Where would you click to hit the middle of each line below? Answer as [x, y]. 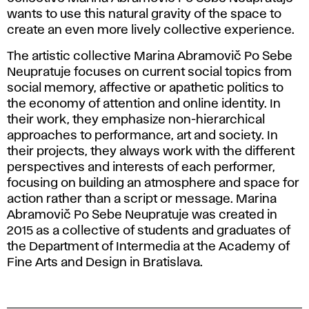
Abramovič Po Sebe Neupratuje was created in [142, 215]
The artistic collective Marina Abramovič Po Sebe [150, 56]
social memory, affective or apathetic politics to [145, 88]
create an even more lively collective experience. [151, 30]
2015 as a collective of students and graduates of [149, 231]
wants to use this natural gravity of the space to [144, 14]
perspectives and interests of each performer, [141, 167]
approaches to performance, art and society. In [142, 136]
